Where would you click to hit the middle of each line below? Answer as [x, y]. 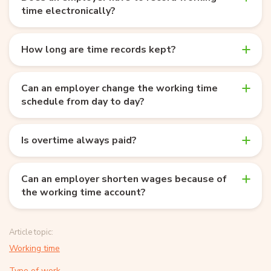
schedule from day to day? [83, 101]
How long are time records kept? [99, 49]
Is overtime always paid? [79, 140]
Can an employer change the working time [119, 88]
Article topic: [31, 232]
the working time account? [83, 192]
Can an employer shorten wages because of [124, 179]
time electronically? [68, 11]
